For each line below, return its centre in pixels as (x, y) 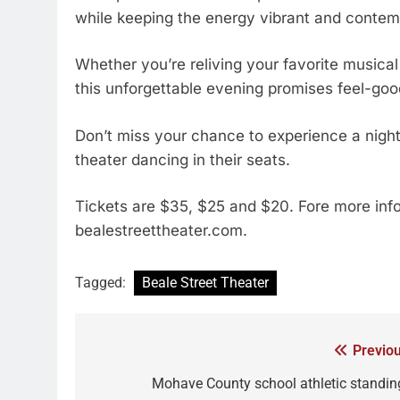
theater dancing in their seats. (183, 159)
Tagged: (102, 282)
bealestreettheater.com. (161, 230)
